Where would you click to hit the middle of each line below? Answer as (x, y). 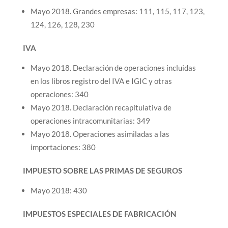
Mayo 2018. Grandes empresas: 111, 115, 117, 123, (117, 11)
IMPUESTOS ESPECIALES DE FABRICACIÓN (99, 214)
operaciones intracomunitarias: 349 (90, 121)
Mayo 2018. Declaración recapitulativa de (101, 107)
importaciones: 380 (63, 147)
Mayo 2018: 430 (59, 190)
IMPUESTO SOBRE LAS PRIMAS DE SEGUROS (102, 170)
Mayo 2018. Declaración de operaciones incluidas (113, 68)
